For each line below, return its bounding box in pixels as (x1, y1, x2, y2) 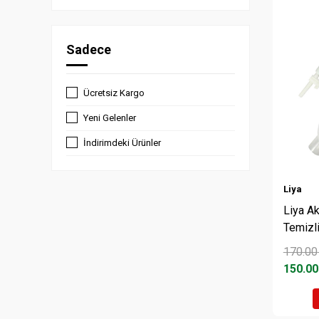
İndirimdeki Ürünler (83, 137, 161, 148)
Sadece (66, 42, 111, 57)
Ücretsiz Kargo (83, 88, 145, 98)
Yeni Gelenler (83, 113, 136, 123)
